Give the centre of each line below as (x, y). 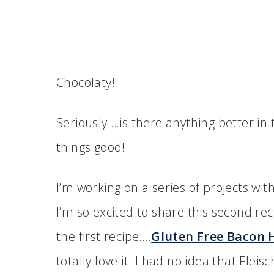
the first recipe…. (104, 236)
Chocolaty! (86, 82)
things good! (91, 147)
